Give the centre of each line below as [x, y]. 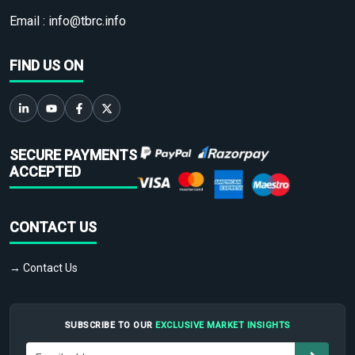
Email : [29, 21]
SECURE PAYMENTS [73, 155]
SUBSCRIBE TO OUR [110, 325]
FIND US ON [46, 65]
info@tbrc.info [87, 21]
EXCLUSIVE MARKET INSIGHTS [223, 325]
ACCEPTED [45, 171]
